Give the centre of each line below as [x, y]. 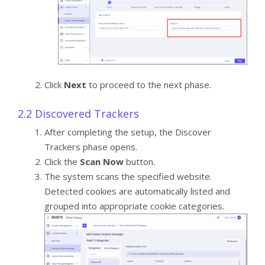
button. [140, 162]
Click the [62, 162]
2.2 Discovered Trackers [78, 114]
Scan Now [103, 162]
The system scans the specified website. [128, 177]
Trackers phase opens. [91, 147]
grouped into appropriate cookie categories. [134, 206]
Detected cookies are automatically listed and [137, 191]
